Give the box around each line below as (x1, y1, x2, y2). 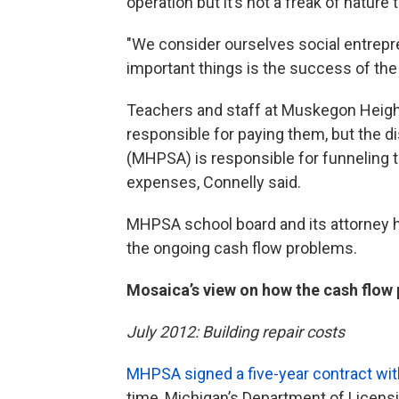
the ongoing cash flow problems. (126, 239, 357, 258)
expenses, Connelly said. (126, 173, 301, 192)
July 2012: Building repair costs (126, 322, 345, 342)
